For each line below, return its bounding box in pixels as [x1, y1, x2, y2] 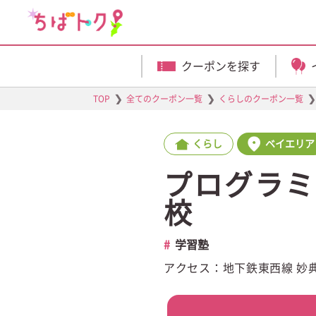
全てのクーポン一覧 [126, 95, 202, 103]
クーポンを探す [181, 61, 260, 72]
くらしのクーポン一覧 [219, 95, 303, 103]
